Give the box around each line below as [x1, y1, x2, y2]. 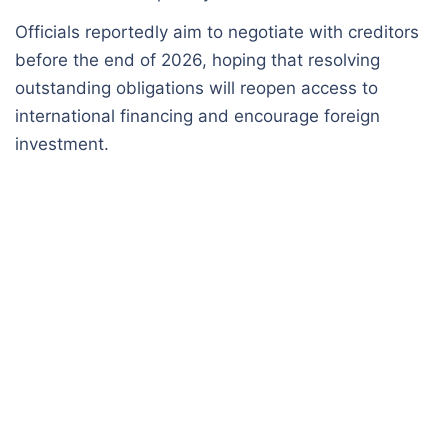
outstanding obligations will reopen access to [15, 77, 378, 98]
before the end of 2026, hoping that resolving [15, 49, 380, 70]
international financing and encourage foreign [15, 105, 380, 126]
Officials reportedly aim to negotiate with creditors [15, 21, 419, 42]
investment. [15, 133, 109, 154]
